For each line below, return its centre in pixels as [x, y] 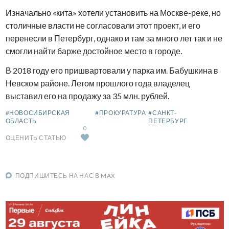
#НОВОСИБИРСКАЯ [38, 112]
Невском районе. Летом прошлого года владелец [97, 83]
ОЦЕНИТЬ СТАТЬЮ [36, 138]
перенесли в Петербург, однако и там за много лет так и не [114, 38]
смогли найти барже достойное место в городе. [94, 51]
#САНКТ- [163, 112]
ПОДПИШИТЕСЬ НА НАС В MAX [65, 175]
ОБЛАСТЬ [21, 121]
